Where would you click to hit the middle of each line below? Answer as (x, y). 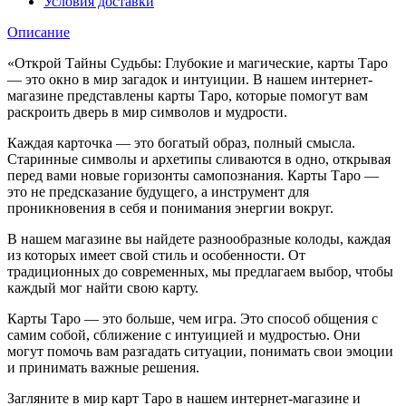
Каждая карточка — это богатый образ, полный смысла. (181, 143)
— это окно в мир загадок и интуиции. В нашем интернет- (190, 80)
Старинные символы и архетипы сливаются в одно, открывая (199, 159)
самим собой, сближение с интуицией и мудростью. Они (184, 335)
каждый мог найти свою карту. (103, 288)
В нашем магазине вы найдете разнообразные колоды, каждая (199, 239)
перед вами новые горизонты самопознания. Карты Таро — (193, 176)
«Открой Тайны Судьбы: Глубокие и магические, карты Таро (198, 63)
